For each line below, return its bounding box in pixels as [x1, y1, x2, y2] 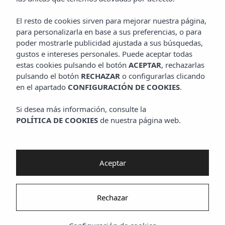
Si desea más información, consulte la [16, 104, 146, 114]
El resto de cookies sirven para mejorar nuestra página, [16, 16, 206, 26]
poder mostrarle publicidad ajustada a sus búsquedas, [16, 38, 203, 48]
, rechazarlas [161, 60, 204, 70]
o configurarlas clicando [120, 71, 205, 81]
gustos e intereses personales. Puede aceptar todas [16, 49, 192, 59]
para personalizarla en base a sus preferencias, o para [16, 27, 201, 37]
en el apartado [16, 82, 68, 92]
